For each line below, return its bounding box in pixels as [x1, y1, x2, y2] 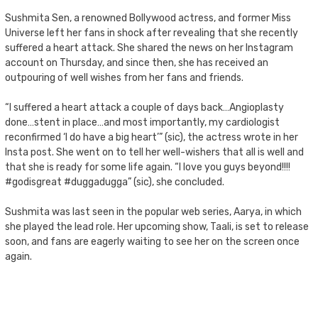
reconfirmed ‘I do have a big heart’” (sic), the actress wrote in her [5, 131, 298, 143]
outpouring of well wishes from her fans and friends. [5, 71, 243, 84]
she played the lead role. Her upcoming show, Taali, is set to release [5, 220, 309, 233]
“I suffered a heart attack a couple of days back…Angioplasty [5, 101, 284, 114]
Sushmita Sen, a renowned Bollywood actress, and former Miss [5, 11, 291, 24]
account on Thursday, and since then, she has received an [5, 56, 268, 69]
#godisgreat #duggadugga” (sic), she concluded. [5, 175, 224, 188]
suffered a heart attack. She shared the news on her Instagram [5, 41, 293, 54]
